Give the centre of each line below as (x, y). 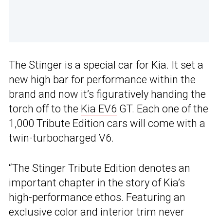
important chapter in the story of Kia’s (97, 183)
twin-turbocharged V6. (61, 138)
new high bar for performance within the (102, 80)
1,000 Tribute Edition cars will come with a (107, 124)
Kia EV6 (99, 109)
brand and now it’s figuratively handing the (107, 94)
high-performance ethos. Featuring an (97, 198)
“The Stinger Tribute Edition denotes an (100, 168)
